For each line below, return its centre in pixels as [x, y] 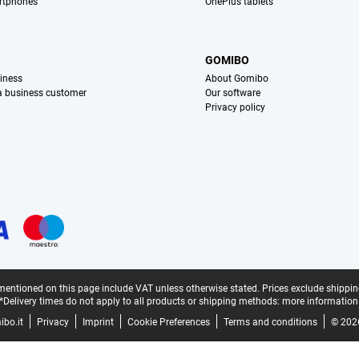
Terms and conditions [270, 323]
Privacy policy [236, 108]
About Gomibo [237, 79]
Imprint [98, 323]
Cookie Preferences [168, 323]
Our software [233, 93]
